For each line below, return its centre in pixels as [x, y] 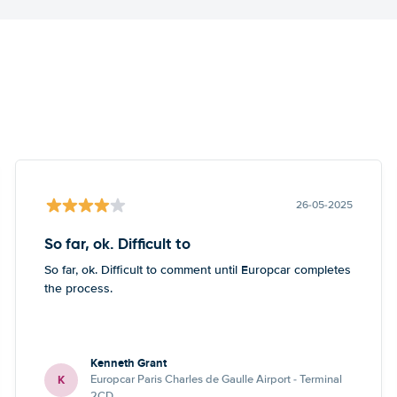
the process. [79, 288]
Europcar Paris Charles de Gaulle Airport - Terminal [217, 379]
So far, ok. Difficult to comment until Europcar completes [198, 270]
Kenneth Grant [129, 363]
